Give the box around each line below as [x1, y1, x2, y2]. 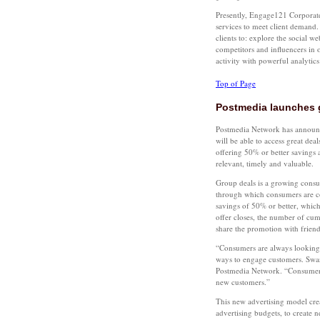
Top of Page [216, 78, 256, 89]
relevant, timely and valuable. [216, 158, 314, 169]
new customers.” [216, 276, 270, 287]
